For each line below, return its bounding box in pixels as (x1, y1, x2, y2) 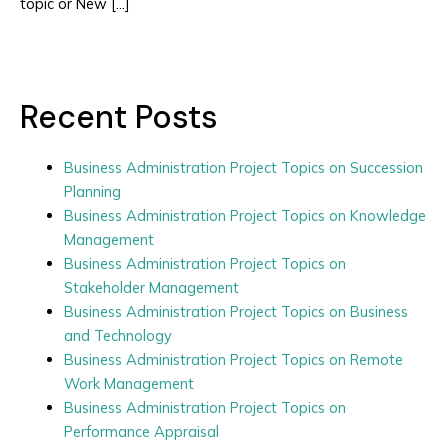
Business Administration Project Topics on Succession (63, 157, 423, 177)
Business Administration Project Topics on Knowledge (63, 205, 426, 225)
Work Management (63, 373, 194, 393)
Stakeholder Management (63, 277, 239, 297)
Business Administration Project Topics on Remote (63, 349, 403, 369)
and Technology (63, 325, 172, 345)
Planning (63, 181, 121, 201)
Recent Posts (20, 95, 218, 138)
